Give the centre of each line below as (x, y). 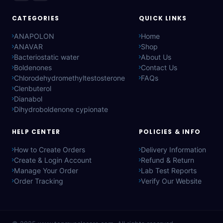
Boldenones (33, 67)
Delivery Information (173, 149)
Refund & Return (167, 160)
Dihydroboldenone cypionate (61, 109)
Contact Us (159, 67)
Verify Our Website (171, 181)
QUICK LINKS (163, 18)
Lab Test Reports (169, 170)
